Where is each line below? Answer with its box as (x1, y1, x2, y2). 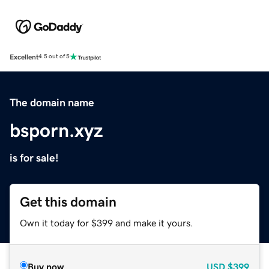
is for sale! (10, 152, 59, 163)
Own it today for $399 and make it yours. (20, 217, 193, 228)
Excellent (10, 53, 38, 61)
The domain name (10, 97, 94, 108)
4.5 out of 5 (38, 53, 70, 60)
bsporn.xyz (10, 120, 103, 140)
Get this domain (20, 195, 116, 209)
